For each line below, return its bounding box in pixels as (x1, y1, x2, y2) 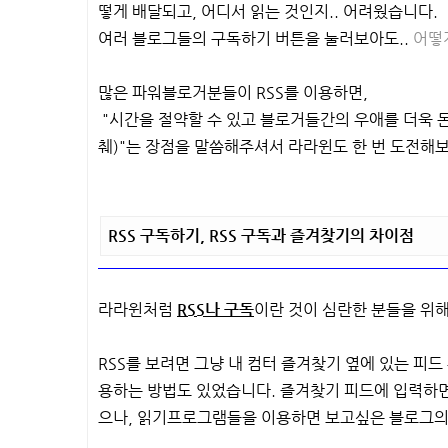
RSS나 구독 (177, 300, 254, 319)
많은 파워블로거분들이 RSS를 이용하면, (98, 83, 368, 102)
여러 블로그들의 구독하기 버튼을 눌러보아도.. (98, 29, 413, 48)
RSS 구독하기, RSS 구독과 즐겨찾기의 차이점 (108, 226, 414, 245)
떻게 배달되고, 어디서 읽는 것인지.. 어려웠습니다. (98, 2, 438, 21)
